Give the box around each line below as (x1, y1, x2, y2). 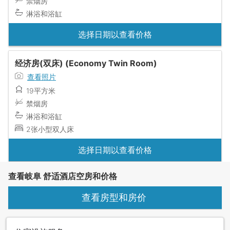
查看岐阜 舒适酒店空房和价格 (8, 170, 117, 181)
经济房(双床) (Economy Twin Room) (15, 57, 157, 68)
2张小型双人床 (26, 124, 74, 133)
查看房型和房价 (81, 192, 149, 203)
